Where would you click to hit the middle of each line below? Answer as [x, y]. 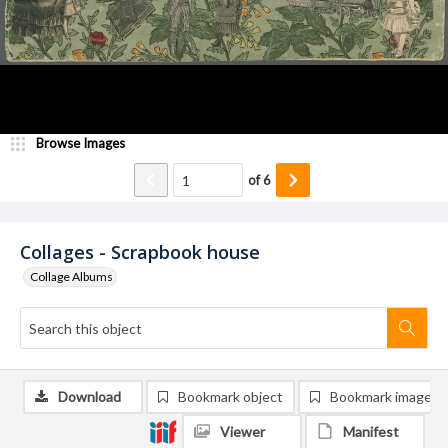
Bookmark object [230, 396]
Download [89, 396]
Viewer [242, 431]
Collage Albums [71, 276]
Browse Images [80, 143]
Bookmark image [381, 396]
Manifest [371, 431]
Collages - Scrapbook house [140, 252]
